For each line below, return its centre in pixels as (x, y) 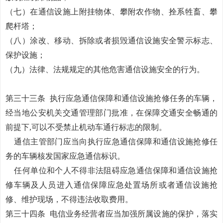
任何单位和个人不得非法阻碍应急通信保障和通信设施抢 (116, 170)
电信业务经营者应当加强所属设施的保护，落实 (134, 214)
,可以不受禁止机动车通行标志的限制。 (98, 127)
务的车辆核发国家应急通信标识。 (65, 156)
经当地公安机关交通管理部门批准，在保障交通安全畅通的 (111, 113)
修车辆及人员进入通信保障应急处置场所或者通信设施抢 (111, 185)
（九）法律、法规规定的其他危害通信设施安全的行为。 (105, 69)
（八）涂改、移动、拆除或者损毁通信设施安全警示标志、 (111, 41)
